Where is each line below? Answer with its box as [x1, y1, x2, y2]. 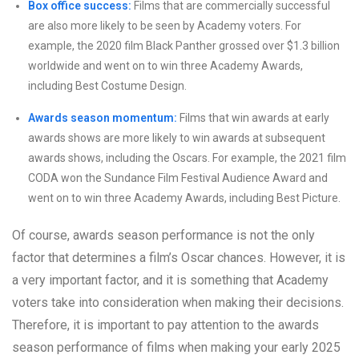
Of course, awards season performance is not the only [12, 228, 315, 244]
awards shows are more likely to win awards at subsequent [28, 131, 325, 145]
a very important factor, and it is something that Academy [12, 272, 329, 288]
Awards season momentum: [28, 111, 177, 125]
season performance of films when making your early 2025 [12, 340, 341, 356]
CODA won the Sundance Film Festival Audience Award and [28, 171, 328, 185]
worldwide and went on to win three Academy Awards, [28, 59, 303, 73]
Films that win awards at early [177, 111, 329, 125]
